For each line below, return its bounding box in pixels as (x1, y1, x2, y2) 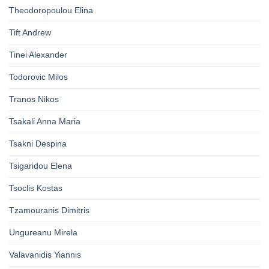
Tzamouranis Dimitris (9, 205, 89, 216)
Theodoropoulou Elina (9, 5, 93, 16)
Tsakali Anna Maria (9, 116, 80, 127)
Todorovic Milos (9, 72, 68, 82)
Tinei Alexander (9, 50, 67, 60)
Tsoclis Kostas (9, 183, 62, 193)
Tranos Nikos (9, 94, 59, 104)
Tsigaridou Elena (9, 161, 72, 171)
